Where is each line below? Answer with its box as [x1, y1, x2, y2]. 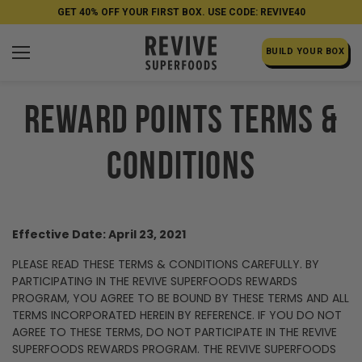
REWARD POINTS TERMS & [23, 103, 339, 142]
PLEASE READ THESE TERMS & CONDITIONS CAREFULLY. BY [12, 256, 319, 272]
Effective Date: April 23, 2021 [12, 226, 186, 242]
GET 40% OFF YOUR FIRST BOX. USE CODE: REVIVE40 [57, 6, 305, 18]
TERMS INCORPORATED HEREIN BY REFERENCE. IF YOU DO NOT [12, 307, 342, 323]
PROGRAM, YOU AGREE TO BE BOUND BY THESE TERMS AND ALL [12, 290, 349, 306]
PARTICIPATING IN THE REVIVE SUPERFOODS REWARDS [12, 273, 297, 289]
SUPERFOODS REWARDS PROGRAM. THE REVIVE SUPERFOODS [12, 341, 336, 357]
